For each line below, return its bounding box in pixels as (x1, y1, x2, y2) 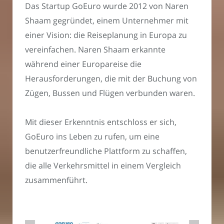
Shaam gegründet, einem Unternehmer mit (25, 14, 188, 26)
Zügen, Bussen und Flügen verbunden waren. (25, 87, 195, 98)
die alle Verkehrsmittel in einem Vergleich (25, 160, 181, 171)
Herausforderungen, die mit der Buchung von (25, 72, 197, 84)
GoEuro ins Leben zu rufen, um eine (25, 131, 159, 142)
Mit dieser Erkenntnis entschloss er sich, (25, 116, 176, 128)
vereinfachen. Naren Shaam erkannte (25, 43, 165, 55)
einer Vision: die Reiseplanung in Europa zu (25, 29, 187, 40)
